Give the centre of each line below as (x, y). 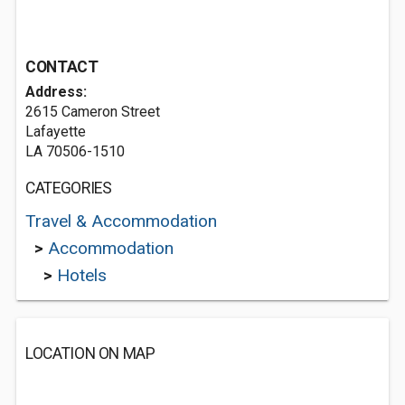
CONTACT (62, 67)
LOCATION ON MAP (90, 353)
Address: (56, 92)
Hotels (82, 275)
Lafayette (56, 132)
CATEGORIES (69, 188)
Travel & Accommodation (121, 221)
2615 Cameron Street (93, 112)
